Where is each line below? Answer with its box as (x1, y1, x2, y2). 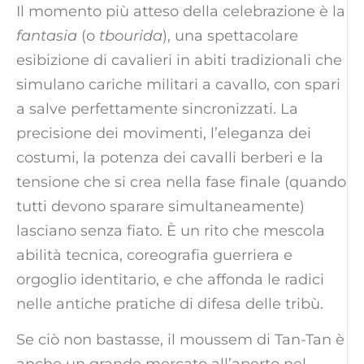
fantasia (16, 26, 77, 45)
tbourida (99, 26, 162, 45)
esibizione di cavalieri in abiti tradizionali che (16, 50, 342, 69)
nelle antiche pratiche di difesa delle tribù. (16, 294, 323, 313)
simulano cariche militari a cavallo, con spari (16, 75, 340, 93)
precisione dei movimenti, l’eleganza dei (16, 123, 311, 142)
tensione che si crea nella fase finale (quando (16, 172, 346, 191)
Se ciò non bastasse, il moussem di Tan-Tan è (16, 331, 344, 349)
